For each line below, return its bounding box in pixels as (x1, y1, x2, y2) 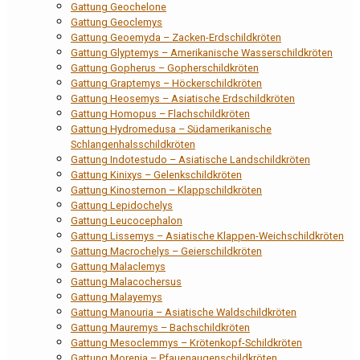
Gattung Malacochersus (71, 276, 182, 288)
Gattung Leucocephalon (71, 215, 182, 227)
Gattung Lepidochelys (71, 199, 173, 212)
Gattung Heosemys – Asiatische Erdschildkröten (71, 92, 295, 105)
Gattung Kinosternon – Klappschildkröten (71, 184, 262, 197)
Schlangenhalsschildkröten (71, 138, 195, 151)
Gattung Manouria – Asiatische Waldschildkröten (71, 306, 297, 319)
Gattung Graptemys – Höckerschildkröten (71, 77, 262, 90)
